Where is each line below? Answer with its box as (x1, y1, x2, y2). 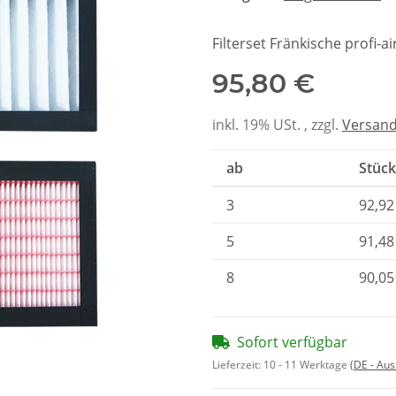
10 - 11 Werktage (263, 356, 350, 372)
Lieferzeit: (212, 356, 263, 372)
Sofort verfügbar (237, 331, 347, 352)
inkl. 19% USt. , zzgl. (212, 114, 342, 134)
